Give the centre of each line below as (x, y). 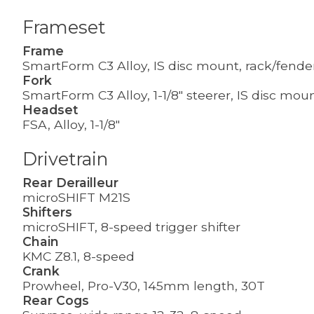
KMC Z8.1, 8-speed (78, 256)
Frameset (64, 27)
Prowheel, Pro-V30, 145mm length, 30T (144, 285)
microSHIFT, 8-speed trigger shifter (131, 226)
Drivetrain (65, 159)
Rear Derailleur (70, 182)
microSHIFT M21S (76, 197)
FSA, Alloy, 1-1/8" (71, 125)
